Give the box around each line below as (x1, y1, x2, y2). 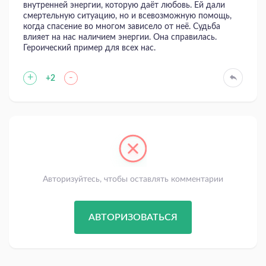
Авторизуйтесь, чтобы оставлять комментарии (43, 175, 223, 184)
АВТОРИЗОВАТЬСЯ (88, 213, 178, 223)
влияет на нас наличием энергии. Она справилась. (23, 33, 217, 42)
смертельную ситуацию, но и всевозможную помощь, (23, 12, 232, 21)
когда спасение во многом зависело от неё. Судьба (23, 23, 220, 31)
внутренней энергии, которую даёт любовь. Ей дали (23, 1, 225, 10)
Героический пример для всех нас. (23, 44, 156, 53)
